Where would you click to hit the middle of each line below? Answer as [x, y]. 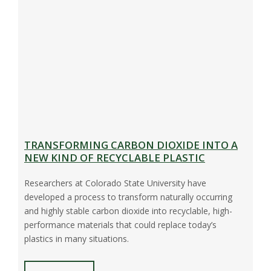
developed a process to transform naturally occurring [128, 197]
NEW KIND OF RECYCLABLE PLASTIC [115, 158]
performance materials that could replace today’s [120, 225]
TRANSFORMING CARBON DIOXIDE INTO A [131, 145]
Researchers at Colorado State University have [115, 183]
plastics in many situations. [77, 239]
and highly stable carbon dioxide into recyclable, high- [128, 211]
